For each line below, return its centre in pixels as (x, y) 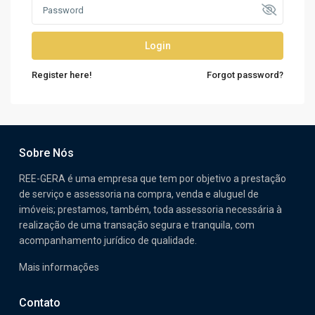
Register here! (62, 75)
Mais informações (59, 267)
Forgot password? (245, 75)
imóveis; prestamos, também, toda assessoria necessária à (150, 209)
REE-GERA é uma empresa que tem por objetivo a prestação (153, 178)
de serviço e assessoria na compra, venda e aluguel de (139, 194)
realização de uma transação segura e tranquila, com (137, 225)
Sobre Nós (46, 153)
